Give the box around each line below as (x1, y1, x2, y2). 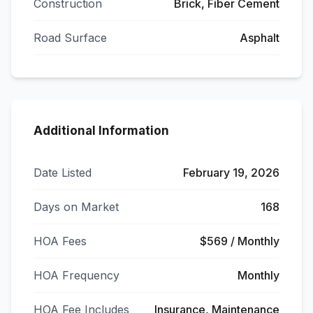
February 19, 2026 (183, 166, 279, 180)
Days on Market (34, 200, 119, 214)
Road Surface (34, 31, 107, 45)
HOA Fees (34, 234, 87, 248)
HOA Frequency (34, 268, 119, 282)
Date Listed (34, 166, 92, 180)
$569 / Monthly (200, 234, 279, 248)
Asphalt (240, 31, 279, 45)
